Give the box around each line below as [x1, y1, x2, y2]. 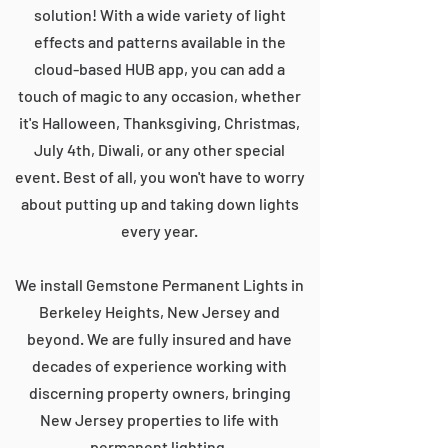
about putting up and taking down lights [20, 194, 299, 213]
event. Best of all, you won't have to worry [14, 167, 305, 186]
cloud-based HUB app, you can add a [34, 59, 285, 78]
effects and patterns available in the [33, 32, 286, 51]
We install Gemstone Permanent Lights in [15, 275, 304, 294]
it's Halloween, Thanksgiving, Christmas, [19, 113, 300, 132]
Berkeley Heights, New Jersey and [39, 302, 280, 321]
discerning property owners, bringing [28, 383, 291, 402]
